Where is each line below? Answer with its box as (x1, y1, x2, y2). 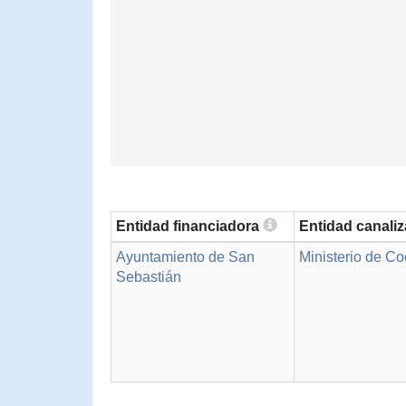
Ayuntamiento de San (116, 249, 255, 265)
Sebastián (116, 269, 181, 285)
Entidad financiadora (116, 218, 263, 234)
